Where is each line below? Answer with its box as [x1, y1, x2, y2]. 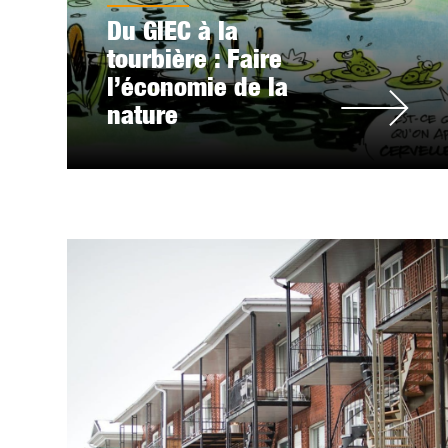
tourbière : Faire [107, 43, 283, 74]
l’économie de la [107, 71, 289, 102]
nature [107, 99, 179, 130]
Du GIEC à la [107, 15, 239, 46]
